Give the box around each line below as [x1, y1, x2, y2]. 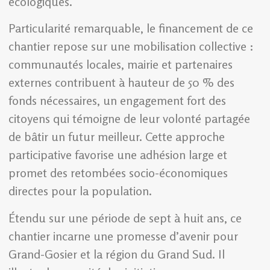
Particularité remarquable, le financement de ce [8, 20, 253, 36]
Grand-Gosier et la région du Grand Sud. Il [8, 246, 225, 262]
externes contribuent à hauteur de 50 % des [8, 75, 234, 90]
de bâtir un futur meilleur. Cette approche [8, 129, 225, 145]
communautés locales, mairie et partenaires [8, 57, 233, 72]
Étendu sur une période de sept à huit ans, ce [8, 210, 242, 225]
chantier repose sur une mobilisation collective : [8, 39, 254, 54]
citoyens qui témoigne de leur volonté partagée [8, 111, 250, 127]
